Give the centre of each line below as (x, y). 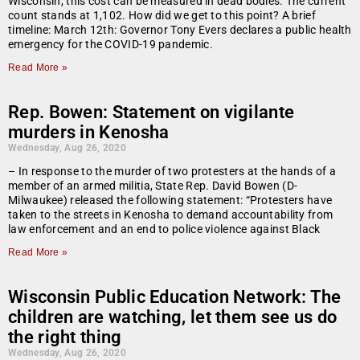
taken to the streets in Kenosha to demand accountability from (171, 215)
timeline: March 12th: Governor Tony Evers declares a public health (180, 30)
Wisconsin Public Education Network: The (175, 297)
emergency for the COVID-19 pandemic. (110, 45)
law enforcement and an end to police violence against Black (164, 229)
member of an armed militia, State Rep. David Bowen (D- (153, 186)
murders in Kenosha (89, 133)
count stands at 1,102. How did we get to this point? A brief (162, 16)
